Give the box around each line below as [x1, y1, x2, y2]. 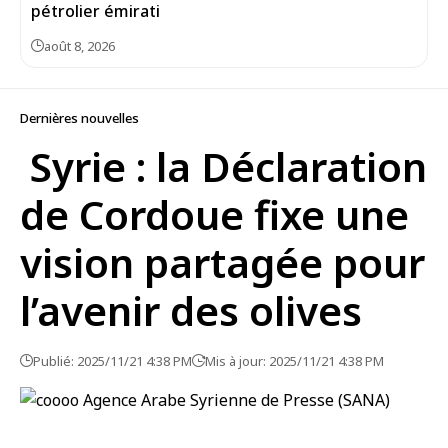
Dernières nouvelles [20, 109, 139, 127]
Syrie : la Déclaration [20, 139, 427, 194]
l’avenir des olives [20, 283, 362, 338]
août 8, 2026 [44, 37, 115, 55]
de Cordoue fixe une [20, 187, 409, 242]
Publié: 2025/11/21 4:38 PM [33, 352, 192, 370]
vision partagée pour [20, 235, 425, 290]
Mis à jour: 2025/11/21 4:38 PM [205, 352, 384, 370]
